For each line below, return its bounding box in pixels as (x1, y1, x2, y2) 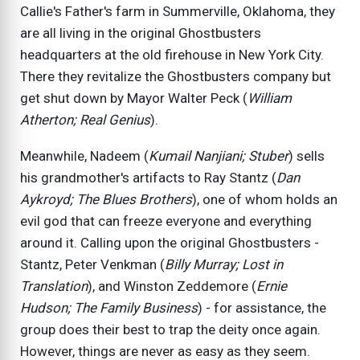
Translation (20, 277, 88, 294)
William (247, 89, 292, 106)
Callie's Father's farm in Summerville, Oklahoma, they (20, 2, 335, 19)
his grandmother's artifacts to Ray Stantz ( (20, 169, 276, 186)
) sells (288, 147, 325, 164)
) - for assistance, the (198, 299, 326, 316)
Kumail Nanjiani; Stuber (149, 147, 288, 164)
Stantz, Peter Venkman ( (20, 256, 165, 272)
